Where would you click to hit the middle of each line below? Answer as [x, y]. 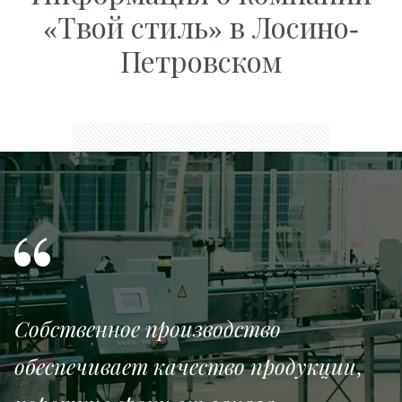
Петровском [201, 61]
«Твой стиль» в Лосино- [201, 26]
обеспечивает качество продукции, [188, 366]
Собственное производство [148, 328]
